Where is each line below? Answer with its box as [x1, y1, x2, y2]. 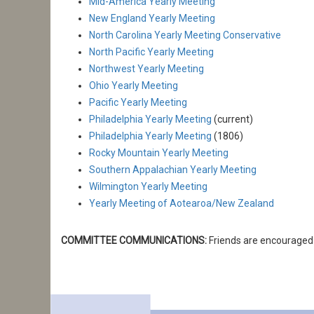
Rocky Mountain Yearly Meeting [89, 146, 228, 158]
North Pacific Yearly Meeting [89, 46, 214, 57]
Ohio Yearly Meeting [89, 79, 178, 91]
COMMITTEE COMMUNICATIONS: [61, 235, 207, 247]
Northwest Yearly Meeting [89, 62, 204, 74]
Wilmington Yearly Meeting [89, 180, 207, 192]
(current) [212, 113, 253, 125]
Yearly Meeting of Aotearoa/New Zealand [89, 197, 274, 209]
